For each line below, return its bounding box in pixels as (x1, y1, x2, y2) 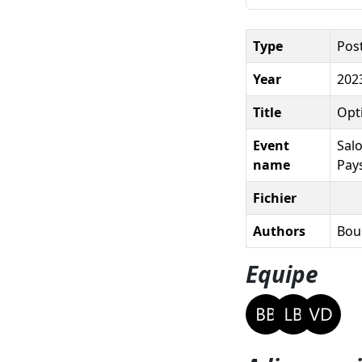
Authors (253, 221, 305, 240)
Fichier (253, 188, 297, 207)
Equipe (246, 258, 318, 289)
